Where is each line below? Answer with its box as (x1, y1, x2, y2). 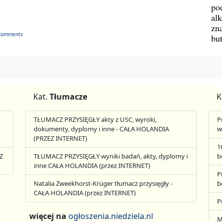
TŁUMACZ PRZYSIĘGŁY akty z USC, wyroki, (34, 114, 157, 124)
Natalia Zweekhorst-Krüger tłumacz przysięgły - (34, 178, 173, 188)
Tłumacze (50, 91, 88, 102)
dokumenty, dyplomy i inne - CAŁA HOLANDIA (34, 124, 169, 133)
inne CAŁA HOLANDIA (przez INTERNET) (34, 161, 151, 170)
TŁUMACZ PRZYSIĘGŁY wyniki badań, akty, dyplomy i (34, 151, 188, 161)
